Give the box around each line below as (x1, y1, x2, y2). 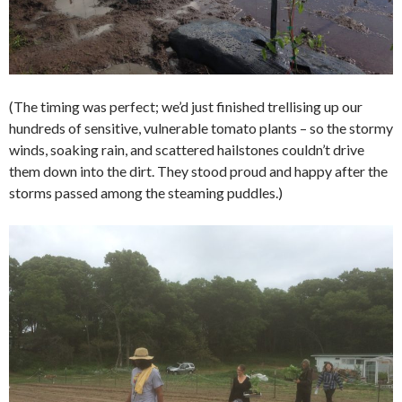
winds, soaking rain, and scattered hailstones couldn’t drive (9, 141, 364, 158)
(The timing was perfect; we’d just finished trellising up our (9, 98, 363, 115)
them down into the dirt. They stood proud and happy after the (9, 162, 388, 179)
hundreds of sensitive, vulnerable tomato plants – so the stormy (9, 119, 393, 136)
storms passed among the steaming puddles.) (9, 184, 283, 201)
